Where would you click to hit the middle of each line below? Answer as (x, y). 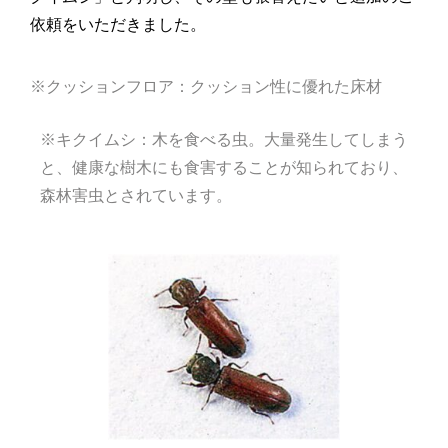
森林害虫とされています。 (136, 196)
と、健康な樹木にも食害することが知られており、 (224, 168)
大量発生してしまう (336, 140)
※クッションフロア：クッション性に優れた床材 (206, 87)
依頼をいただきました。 (118, 24)
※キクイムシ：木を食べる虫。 (152, 140)
